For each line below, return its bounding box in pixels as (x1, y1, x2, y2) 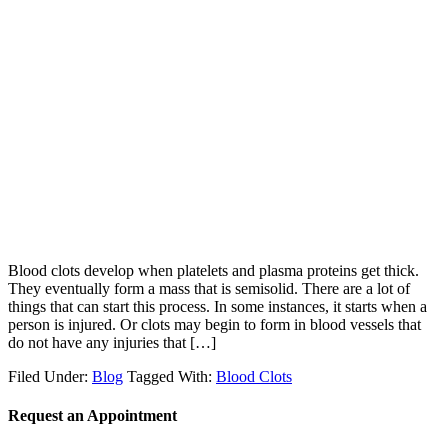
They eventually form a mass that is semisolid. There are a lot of (8, 279, 410, 297)
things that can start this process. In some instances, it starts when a (8, 297, 427, 315)
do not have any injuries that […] (8, 333, 216, 351)
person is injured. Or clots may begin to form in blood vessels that (8, 315, 421, 333)
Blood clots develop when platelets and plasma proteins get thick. (8, 261, 419, 279)
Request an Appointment (8, 407, 177, 425)
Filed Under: (8, 367, 92, 385)
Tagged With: (127, 367, 216, 385)
